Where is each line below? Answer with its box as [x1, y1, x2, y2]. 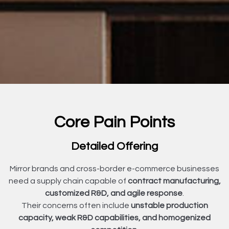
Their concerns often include [21, 201, 131, 210]
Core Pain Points [54, 113, 175, 131]
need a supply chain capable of [8, 176, 128, 185]
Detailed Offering [71, 140, 158, 152]
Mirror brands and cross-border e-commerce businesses [10, 164, 219, 173]
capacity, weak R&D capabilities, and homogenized [18, 213, 211, 222]
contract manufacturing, [127, 176, 221, 185]
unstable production [130, 201, 208, 210]
